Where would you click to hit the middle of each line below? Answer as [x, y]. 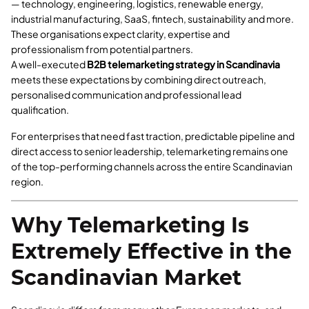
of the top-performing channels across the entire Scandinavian [152, 167]
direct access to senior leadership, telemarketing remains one [150, 151]
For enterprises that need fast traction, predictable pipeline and [153, 136]
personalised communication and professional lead [126, 95]
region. [27, 182]
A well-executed [49, 64]
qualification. [40, 110]
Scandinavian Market [126, 278]
